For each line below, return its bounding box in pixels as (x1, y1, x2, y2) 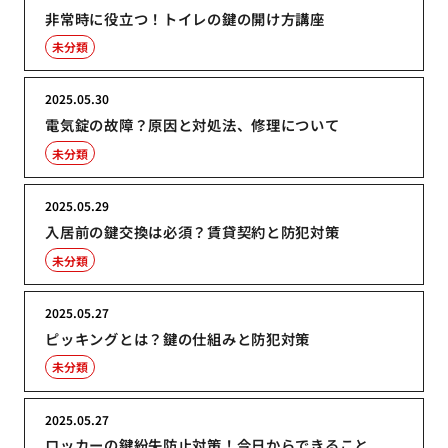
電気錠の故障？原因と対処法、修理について (45, 114, 340, 136)
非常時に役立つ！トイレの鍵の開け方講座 (45, 7, 325, 29)
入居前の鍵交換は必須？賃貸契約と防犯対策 (45, 221, 340, 243)
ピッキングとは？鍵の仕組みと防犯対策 (45, 327, 311, 349)
